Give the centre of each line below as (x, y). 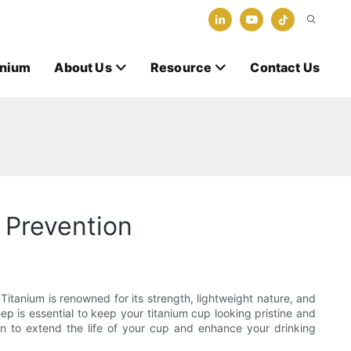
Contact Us (285, 67)
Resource (181, 67)
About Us (83, 67)
